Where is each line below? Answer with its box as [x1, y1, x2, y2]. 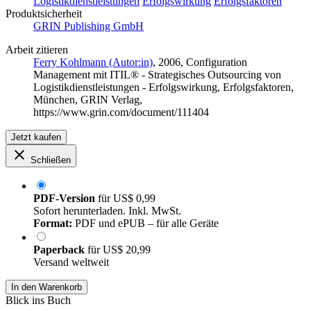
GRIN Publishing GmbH [33, 20, 144, 33]
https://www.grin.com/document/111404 [33, 106, 209, 119]
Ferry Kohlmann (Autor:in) [33, 56, 153, 69]
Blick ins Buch [6, 294, 71, 307]
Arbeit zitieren [6, 44, 68, 56]
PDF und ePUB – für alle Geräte [72, 217, 219, 230]
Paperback [33, 244, 87, 256]
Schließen [31, 155, 71, 166]
